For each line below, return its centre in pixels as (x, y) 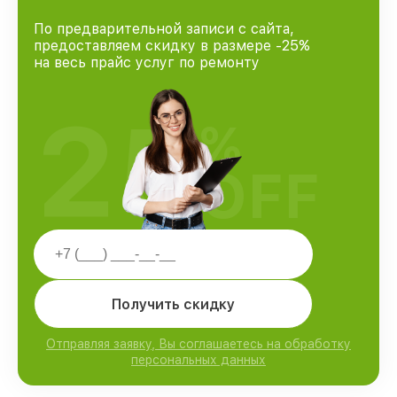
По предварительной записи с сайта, (164, 29)
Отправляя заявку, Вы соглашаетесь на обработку (198, 344)
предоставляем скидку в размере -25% (172, 46)
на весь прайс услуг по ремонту (147, 62)
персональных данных (198, 360)
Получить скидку (173, 304)
